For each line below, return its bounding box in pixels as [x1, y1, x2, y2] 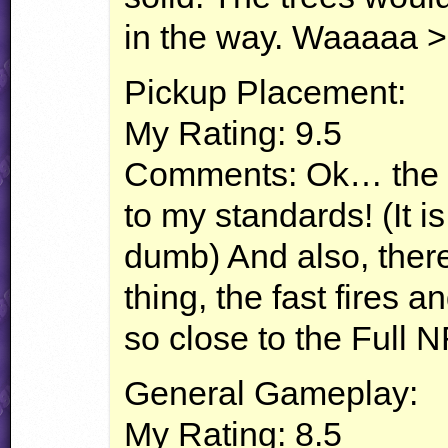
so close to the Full [124, 319, 417, 358]
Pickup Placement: [124, 73, 407, 112]
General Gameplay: [124, 374, 419, 413]
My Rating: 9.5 [124, 114, 343, 153]
